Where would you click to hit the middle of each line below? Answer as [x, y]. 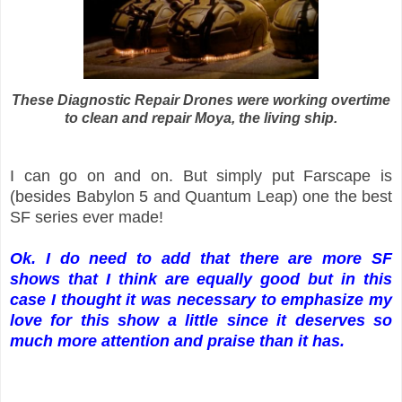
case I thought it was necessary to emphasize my [201, 299]
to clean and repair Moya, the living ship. [201, 118]
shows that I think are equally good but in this [201, 279]
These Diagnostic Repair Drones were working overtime [201, 100]
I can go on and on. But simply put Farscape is [201, 175]
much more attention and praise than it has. [179, 341]
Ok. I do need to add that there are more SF [201, 258]
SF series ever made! [87, 217]
